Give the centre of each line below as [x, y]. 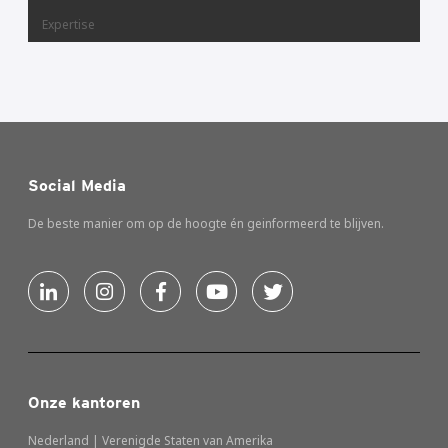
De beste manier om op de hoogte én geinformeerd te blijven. [206, 224]
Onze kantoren [84, 403]
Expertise [68, 25]
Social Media [77, 186]
